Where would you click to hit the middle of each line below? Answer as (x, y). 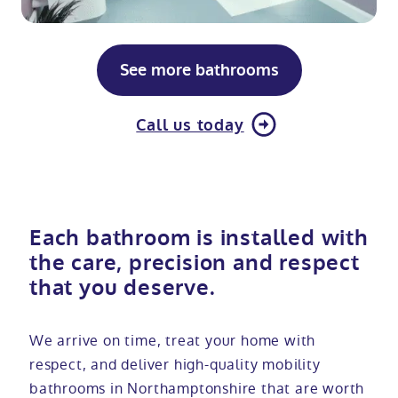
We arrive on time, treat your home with (172, 341)
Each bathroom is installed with (199, 239)
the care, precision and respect (194, 263)
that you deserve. (122, 288)
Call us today (190, 126)
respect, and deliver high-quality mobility (175, 365)
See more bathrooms (237, 71)
